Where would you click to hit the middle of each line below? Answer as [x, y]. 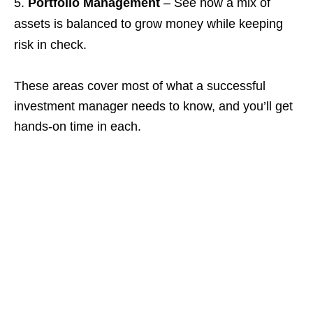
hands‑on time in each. [78, 127]
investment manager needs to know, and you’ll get [153, 107]
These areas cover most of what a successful [140, 86]
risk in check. [50, 45]
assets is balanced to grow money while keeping [148, 24]
